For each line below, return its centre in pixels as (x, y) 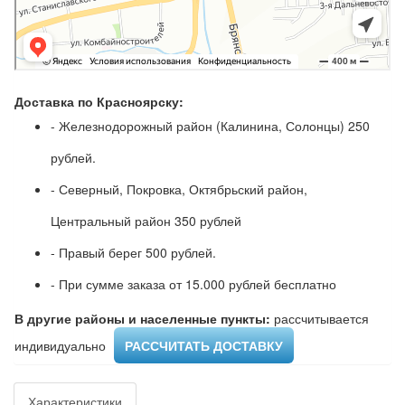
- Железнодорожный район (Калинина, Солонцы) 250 (210, 126)
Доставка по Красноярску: (99, 102)
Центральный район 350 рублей (146, 221)
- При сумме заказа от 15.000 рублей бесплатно (193, 284)
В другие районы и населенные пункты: (142, 319)
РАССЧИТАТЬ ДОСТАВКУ (204, 346)
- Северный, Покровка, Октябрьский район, (179, 189)
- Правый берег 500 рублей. (133, 253)
